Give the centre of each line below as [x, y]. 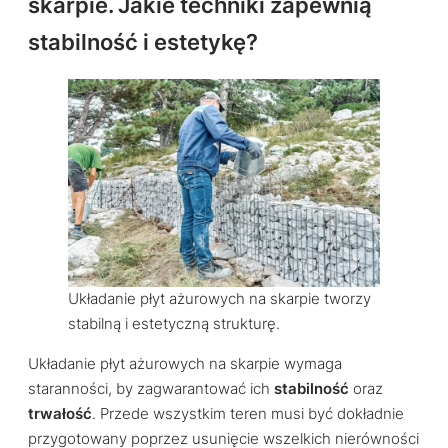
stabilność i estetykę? [143, 41]
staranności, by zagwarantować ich [151, 388]
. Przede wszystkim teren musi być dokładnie [248, 413]
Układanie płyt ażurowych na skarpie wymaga [185, 363]
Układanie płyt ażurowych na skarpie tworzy [219, 298]
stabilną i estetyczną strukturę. [174, 323]
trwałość [60, 413]
